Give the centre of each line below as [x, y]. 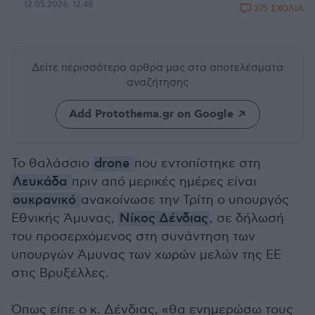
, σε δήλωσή [247, 218]
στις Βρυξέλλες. [60, 273]
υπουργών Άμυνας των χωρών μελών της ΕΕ [146, 255]
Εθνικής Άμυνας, [65, 218]
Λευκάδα [41, 182]
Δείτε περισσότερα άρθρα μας [110, 67]
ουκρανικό [46, 200]
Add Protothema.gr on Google [151, 114]
